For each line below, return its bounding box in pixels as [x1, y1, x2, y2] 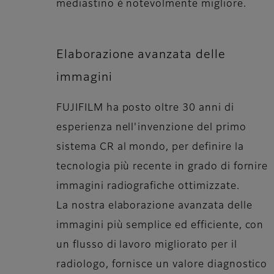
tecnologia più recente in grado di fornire [56, 162, 268, 172]
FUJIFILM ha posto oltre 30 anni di [56, 103, 234, 114]
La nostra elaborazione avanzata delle [56, 201, 253, 212]
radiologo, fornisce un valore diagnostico [56, 260, 268, 270]
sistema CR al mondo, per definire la [56, 143, 244, 153]
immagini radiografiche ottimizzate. [56, 182, 240, 192]
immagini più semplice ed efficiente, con [56, 221, 264, 231]
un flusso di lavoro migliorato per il [56, 240, 237, 251]
